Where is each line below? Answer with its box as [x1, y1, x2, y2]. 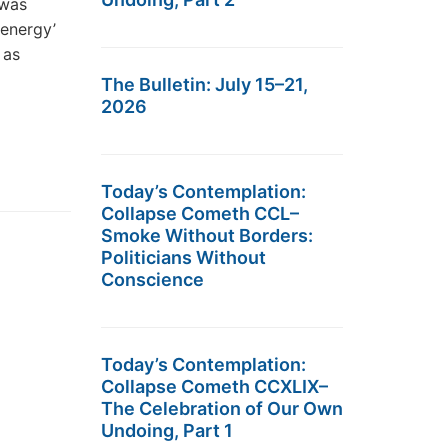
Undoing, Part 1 [101, 420, 233, 441]
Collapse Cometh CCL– [101, 203, 299, 224]
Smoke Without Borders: [101, 225, 313, 246]
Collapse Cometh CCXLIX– [101, 376, 328, 397]
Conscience [101, 269, 204, 290]
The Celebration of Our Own [101, 398, 343, 419]
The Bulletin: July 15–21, [101, 74, 308, 95]
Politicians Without [101, 247, 266, 268]
